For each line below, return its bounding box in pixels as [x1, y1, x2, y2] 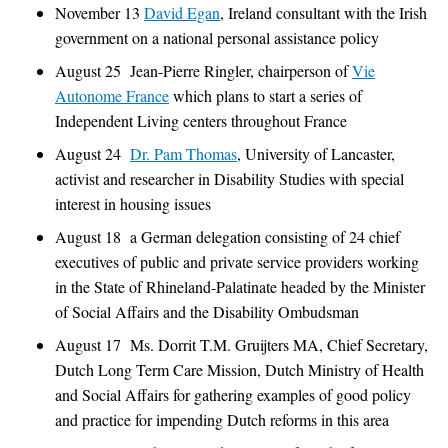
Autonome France [55, 84, 169, 106]
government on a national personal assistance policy [55, 26, 379, 48]
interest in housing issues [55, 192, 211, 214]
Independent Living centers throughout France [55, 109, 347, 131]
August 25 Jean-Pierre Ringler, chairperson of [55, 59, 352, 81]
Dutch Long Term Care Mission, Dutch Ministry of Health [55, 358, 424, 380]
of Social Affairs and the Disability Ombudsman [55, 300, 359, 322]
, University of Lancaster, [237, 142, 395, 164]
